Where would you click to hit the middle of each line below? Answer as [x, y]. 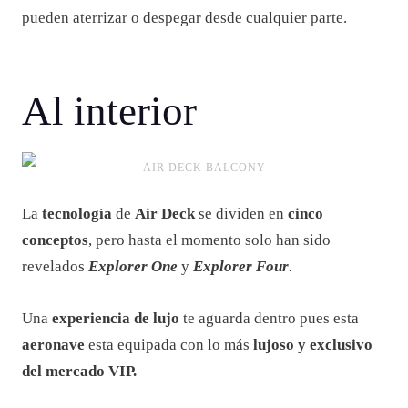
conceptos [55, 240]
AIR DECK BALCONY [204, 168]
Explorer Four [241, 267]
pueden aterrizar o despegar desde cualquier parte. [184, 18]
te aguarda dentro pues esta [271, 319]
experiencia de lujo [117, 319]
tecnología [75, 214]
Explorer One [133, 267]
